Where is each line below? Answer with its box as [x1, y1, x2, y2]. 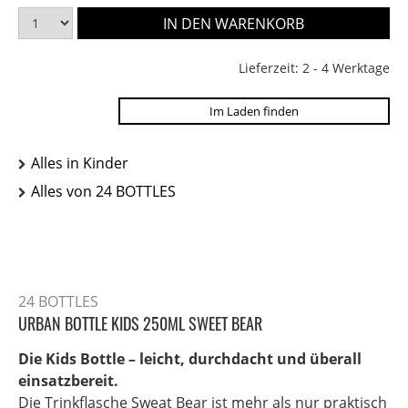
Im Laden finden [209, 103, 299, 120]
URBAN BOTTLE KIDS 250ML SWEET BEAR [18, 311, 262, 336]
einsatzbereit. [18, 371, 118, 392]
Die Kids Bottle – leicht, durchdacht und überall [18, 349, 362, 370]
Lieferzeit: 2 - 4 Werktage [239, 59, 390, 77]
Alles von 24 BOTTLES [31, 181, 176, 202]
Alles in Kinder [31, 153, 128, 174]
